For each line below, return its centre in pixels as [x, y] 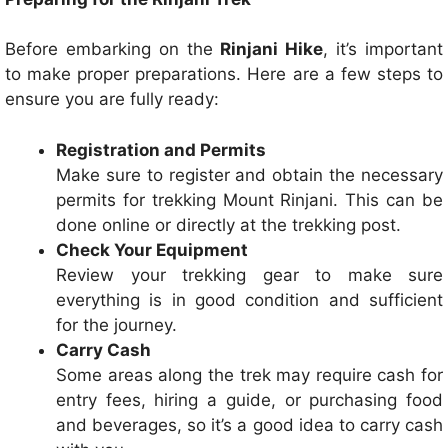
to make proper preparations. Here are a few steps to [224, 74]
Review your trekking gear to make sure [249, 274]
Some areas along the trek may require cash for [249, 374]
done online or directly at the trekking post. [228, 224]
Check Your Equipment [152, 249]
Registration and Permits [161, 149]
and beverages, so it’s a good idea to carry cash [249, 424]
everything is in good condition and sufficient [249, 299]
